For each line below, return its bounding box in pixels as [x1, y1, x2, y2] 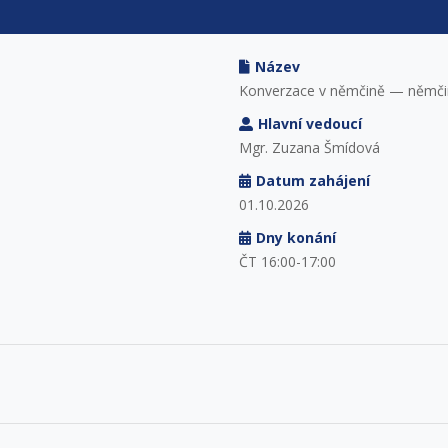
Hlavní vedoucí [257, 113, 362, 133]
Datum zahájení [255, 170, 370, 190]
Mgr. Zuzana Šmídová [239, 137, 380, 157]
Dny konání [255, 227, 336, 247]
